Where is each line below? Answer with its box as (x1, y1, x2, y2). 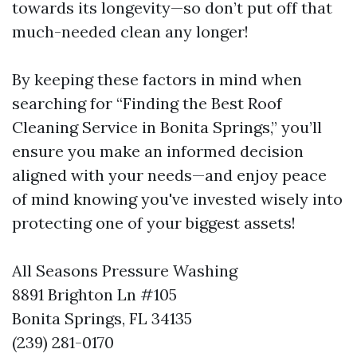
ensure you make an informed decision (12, 141, 304, 161)
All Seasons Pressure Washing (12, 261, 237, 280)
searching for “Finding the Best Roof (12, 93, 282, 113)
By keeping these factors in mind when (12, 69, 302, 89)
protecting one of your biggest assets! (12, 213, 296, 233)
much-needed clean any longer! (12, 22, 249, 41)
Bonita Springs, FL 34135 (12, 308, 192, 328)
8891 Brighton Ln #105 (12, 284, 177, 304)
